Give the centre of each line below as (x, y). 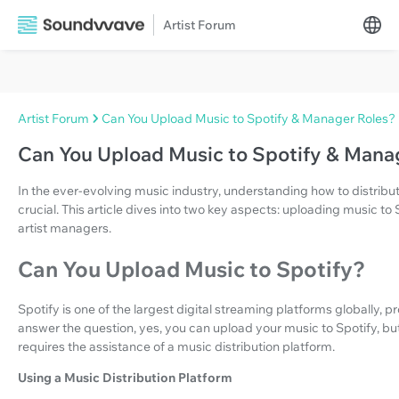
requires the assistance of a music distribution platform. (176, 347)
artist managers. (65, 228)
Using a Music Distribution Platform (125, 378)
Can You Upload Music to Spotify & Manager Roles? (248, 118)
